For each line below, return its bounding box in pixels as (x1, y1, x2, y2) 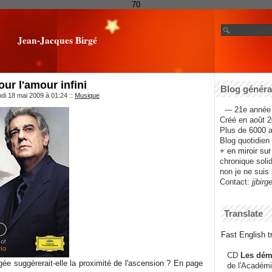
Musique (75, 92, 100, 99)
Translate (224, 208, 263, 219)
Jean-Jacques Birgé (17, 33, 97, 47)
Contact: (215, 177, 250, 187)
